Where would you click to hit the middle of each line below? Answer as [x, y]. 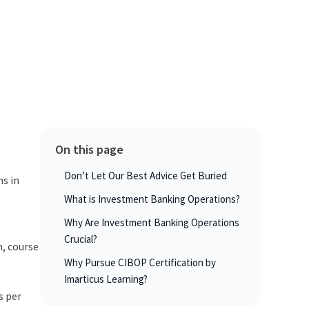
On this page [89, 150]
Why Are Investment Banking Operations [151, 223]
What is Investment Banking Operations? [152, 199]
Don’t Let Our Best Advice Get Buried [145, 176]
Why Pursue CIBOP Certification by [140, 263]
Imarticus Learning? [106, 279]
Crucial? [80, 239]
